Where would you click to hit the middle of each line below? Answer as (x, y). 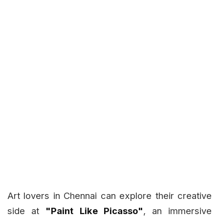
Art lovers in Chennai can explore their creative (109, 195)
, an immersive (177, 210)
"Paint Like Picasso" (94, 210)
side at (27, 210)
